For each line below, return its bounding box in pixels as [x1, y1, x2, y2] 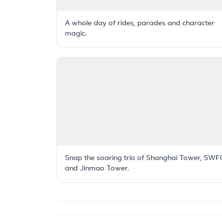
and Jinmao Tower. [65, 165, 129, 172]
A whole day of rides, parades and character [65, 19, 215, 27]
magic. [65, 30, 87, 38]
